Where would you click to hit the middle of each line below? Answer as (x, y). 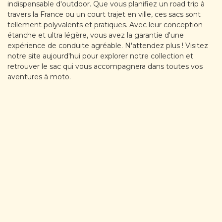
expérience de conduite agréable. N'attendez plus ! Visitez (108, 46)
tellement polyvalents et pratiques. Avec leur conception (105, 25)
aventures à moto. (39, 77)
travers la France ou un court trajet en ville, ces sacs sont (104, 15)
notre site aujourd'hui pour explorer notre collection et (100, 56)
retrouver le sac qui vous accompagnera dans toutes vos (105, 67)
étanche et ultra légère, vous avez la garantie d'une (96, 35)
